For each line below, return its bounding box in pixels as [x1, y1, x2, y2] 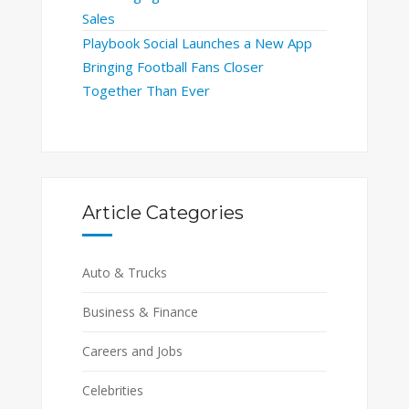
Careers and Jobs [81, 342, 183, 361]
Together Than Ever [81, 80, 210, 100]
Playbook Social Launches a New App [81, 33, 312, 52]
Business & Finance [81, 303, 198, 321]
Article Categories [81, 202, 244, 225]
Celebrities [81, 382, 143, 400]
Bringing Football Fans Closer [81, 57, 264, 76]
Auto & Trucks [81, 264, 167, 282]
